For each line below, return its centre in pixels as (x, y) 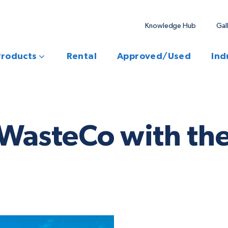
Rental (81, 56)
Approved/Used (154, 56)
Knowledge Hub (170, 26)
